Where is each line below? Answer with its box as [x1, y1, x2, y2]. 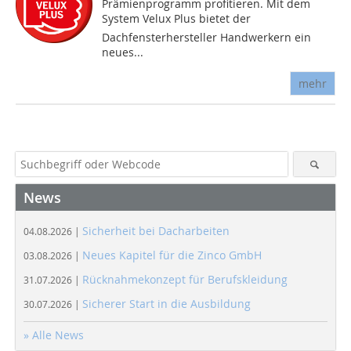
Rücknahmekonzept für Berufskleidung [82, 271, 288, 287]
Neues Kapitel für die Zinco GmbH [82, 247, 262, 262]
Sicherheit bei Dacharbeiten [82, 223, 230, 238]
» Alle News [24, 327, 84, 342]
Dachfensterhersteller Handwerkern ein [102, 29, 312, 45]
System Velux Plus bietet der [102, 10, 251, 26]
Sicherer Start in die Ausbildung [82, 295, 251, 311]
